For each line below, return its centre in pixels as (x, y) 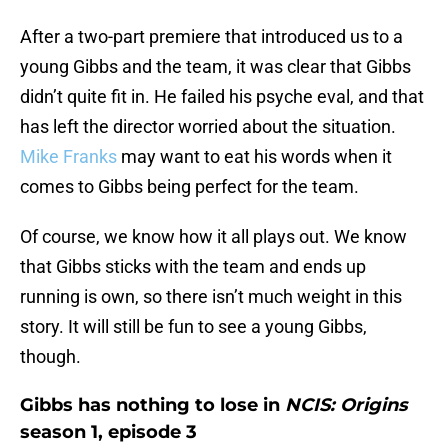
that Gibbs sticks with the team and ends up (193, 267)
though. (50, 357)
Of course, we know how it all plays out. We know (213, 237)
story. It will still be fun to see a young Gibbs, (193, 327)
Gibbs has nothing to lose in (152, 405)
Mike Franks (70, 157)
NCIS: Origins (346, 405)
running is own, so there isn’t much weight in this (211, 297)
